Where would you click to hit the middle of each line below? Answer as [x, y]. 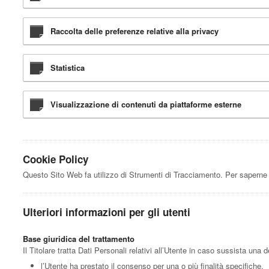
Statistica [68, 67]
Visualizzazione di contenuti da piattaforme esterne [146, 104]
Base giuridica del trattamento [79, 238]
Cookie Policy [56, 159]
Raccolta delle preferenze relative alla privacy [134, 31]
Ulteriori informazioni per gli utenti [107, 212]
